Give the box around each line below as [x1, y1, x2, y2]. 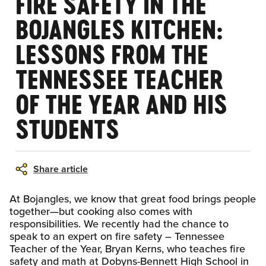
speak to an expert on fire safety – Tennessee [9, 228, 224, 244]
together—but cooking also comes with [9, 203, 192, 219]
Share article [33, 161, 88, 176]
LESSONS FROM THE [15, 39, 208, 69]
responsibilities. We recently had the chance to [9, 216, 229, 232]
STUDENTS [15, 114, 119, 144]
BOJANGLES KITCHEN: [15, 14, 223, 45]
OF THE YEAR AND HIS [15, 89, 227, 119]
